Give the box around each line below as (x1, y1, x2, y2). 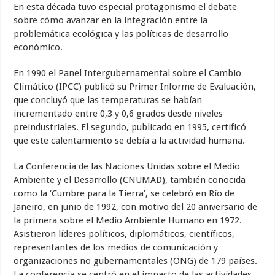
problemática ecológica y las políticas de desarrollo (14, 28, 229, 39)
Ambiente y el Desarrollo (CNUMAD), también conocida (14, 174, 246, 185)
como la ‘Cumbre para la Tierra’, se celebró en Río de (14, 187, 235, 199)
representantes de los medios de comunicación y (14, 241, 219, 253)
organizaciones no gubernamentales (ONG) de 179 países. (14, 255, 258, 266)
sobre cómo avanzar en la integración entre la (14, 14, 208, 26)
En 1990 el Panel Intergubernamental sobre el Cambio (14, 67, 242, 79)
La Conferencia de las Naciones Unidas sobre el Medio (14, 160, 241, 172)
